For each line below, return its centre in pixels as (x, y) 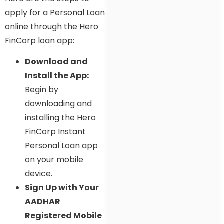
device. (39, 174)
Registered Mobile (63, 216)
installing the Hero (60, 118)
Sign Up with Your (62, 188)
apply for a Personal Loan (55, 12)
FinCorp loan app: (40, 40)
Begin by (42, 90)
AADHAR (43, 202)
